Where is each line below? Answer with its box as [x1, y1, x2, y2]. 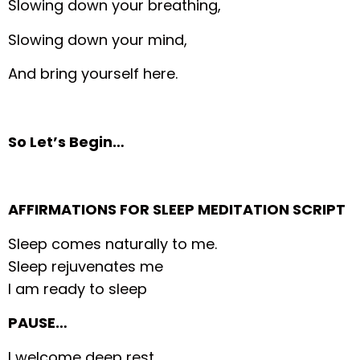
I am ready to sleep [8, 278, 148, 299]
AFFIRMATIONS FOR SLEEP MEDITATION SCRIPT [8, 199, 346, 220]
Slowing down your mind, [8, 29, 188, 50]
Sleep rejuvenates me [8, 256, 164, 276]
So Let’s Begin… [8, 131, 125, 152]
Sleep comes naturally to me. [8, 233, 218, 254]
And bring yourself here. [8, 63, 178, 84]
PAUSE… [8, 313, 68, 333]
